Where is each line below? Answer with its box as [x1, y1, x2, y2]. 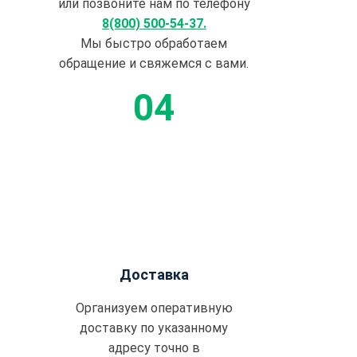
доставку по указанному [80, 320, 229, 336]
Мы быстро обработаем [80, 36, 228, 52]
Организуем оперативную [75, 300, 233, 316]
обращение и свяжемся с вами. [59, 56, 249, 72]
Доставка [119, 266, 189, 284]
